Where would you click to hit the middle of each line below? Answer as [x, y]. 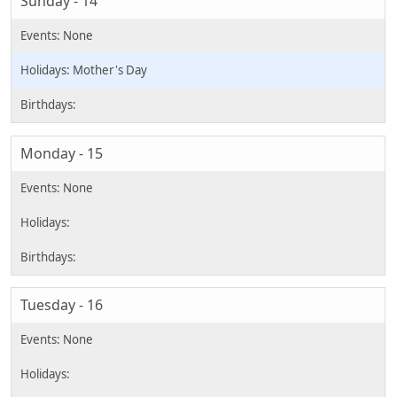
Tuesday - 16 [62, 305]
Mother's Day [110, 70]
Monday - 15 [62, 153]
